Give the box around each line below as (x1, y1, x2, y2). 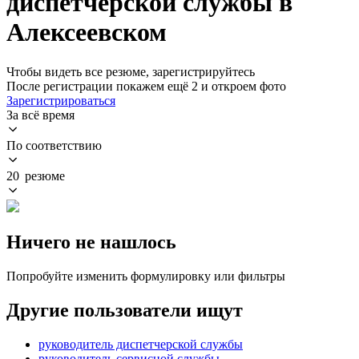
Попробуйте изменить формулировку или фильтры (6, 268, 285, 283)
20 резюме (6, 168, 65, 183)
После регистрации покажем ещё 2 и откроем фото (6, 79, 286, 93)
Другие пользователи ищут (6, 299, 243, 321)
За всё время (6, 107, 75, 122)
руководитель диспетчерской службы (38, 337, 243, 351)
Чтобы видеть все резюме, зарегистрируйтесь (6, 64, 255, 79)
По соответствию (6, 138, 102, 152)
